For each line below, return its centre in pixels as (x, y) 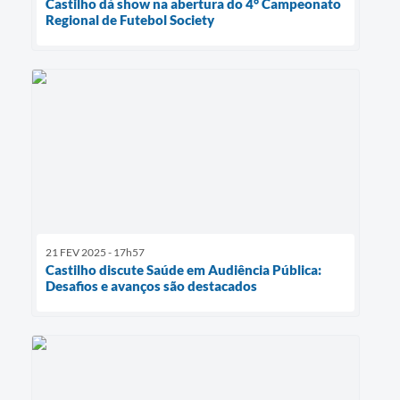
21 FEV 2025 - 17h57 (95, 253)
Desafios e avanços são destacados (151, 286)
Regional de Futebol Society (130, 20)
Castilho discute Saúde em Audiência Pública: (183, 270)
